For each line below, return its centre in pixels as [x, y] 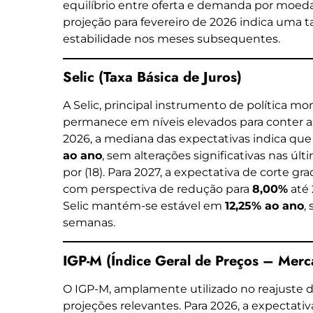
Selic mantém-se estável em [144, 205]
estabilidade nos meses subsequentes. [172, 39]
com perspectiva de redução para [158, 189]
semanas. [89, 222]
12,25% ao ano [264, 205]
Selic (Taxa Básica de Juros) [152, 77]
